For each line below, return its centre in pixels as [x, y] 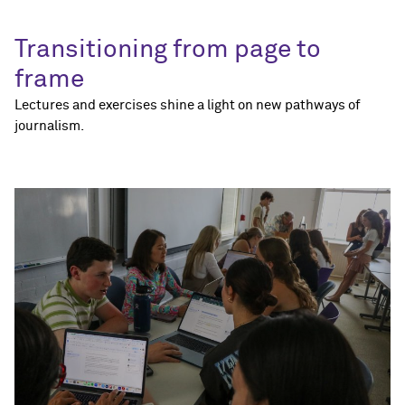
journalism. [49, 127]
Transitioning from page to [168, 50]
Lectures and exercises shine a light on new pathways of [187, 106]
